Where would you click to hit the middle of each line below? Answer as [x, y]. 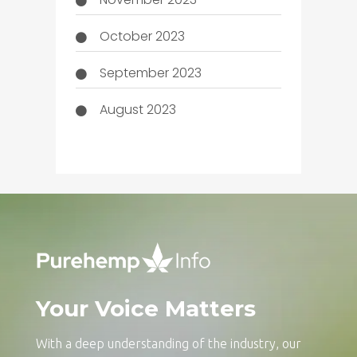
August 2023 [137, 109]
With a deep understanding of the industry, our [168, 343]
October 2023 [142, 36]
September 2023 [150, 73]
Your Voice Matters [145, 308]
